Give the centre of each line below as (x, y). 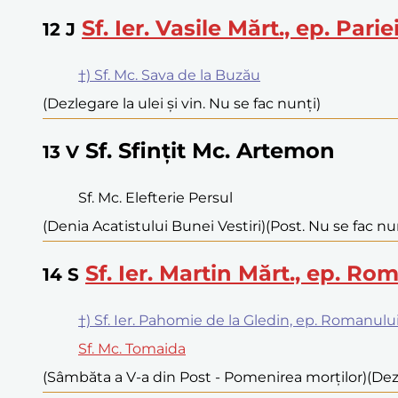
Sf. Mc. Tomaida (132, 348)
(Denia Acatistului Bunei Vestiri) (154, 226)
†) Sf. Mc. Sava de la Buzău (169, 76)
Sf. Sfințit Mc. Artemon (210, 150)
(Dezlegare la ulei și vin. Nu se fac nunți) (182, 104)
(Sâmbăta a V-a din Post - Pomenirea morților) (205, 377)
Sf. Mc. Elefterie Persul (155, 197)
